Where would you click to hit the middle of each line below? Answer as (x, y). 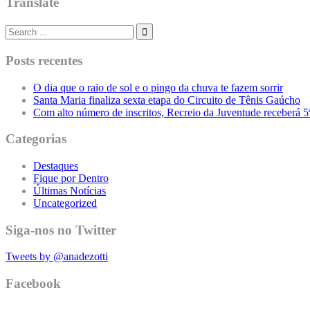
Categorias (36, 139)
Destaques (56, 166)
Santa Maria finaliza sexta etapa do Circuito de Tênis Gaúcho (167, 100)
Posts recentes (44, 60)
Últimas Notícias (70, 191)
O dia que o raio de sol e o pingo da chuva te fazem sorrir (158, 87)
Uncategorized (65, 203)
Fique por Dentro (71, 178)
